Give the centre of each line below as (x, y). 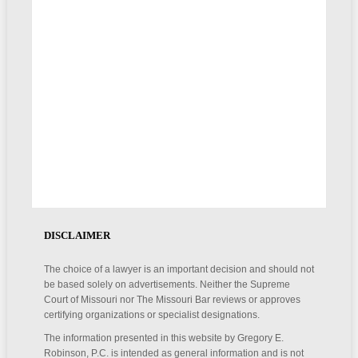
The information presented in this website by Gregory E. (163, 338)
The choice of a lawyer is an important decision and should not (179, 269)
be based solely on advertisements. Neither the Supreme (167, 284)
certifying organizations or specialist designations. (151, 314)
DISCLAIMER (77, 235)
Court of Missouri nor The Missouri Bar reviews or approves (172, 299)
